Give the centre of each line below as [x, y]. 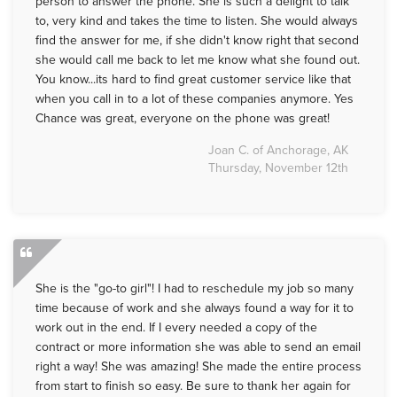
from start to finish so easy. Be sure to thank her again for [193, 386]
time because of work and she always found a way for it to [195, 308]
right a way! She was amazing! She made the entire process [198, 367]
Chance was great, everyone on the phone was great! [183, 119]
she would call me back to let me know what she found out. [198, 60]
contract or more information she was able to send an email [198, 347]
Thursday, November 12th [278, 168]
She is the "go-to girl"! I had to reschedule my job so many [195, 289]
